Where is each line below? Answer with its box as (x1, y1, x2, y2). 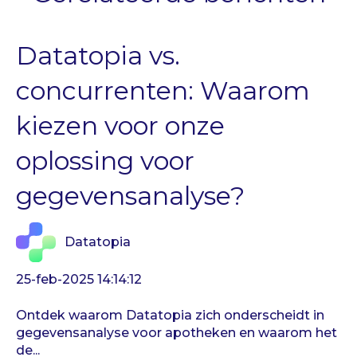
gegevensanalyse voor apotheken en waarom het (16, 324, 337, 340)
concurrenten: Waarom (16, 74, 310, 106)
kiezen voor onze (16, 109, 225, 141)
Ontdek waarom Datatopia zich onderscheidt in (16, 307, 324, 323)
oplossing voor (16, 144, 194, 176)
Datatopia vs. (16, 39, 180, 71)
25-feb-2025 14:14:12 (16, 272, 142, 288)
